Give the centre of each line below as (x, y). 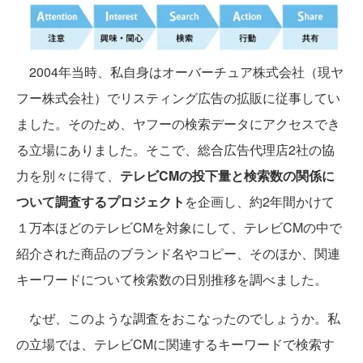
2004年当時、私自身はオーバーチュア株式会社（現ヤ (180, 72)
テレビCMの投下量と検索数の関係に (227, 176)
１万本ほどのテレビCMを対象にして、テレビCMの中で (179, 228)
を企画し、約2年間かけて (260, 202)
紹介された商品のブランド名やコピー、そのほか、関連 (178, 254)
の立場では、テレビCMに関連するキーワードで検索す (175, 344)
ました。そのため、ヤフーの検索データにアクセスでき (178, 124)
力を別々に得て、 (68, 176)
